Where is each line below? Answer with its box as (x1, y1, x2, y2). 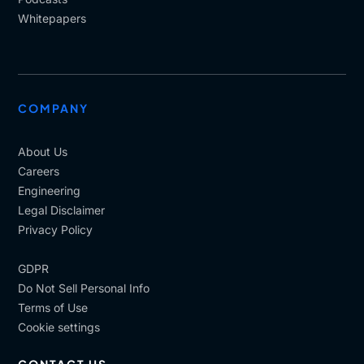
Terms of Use (18, 301, 89, 314)
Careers (18, 164, 60, 178)
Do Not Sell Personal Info (18, 281, 150, 295)
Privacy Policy (18, 223, 93, 236)
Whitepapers (18, 11, 87, 25)
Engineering (18, 184, 81, 197)
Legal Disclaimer (18, 203, 106, 217)
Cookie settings (18, 320, 101, 334)
